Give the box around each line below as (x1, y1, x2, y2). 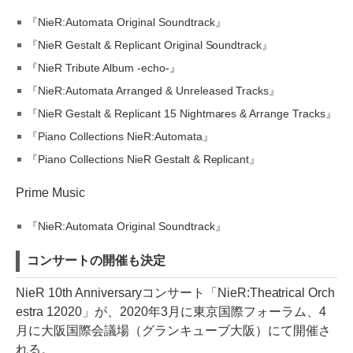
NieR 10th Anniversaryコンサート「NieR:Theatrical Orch (16, 286, 336, 299)
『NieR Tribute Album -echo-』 (27, 61, 180, 74)
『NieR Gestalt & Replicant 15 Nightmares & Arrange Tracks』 (27, 107, 337, 120)
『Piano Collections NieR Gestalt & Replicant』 (27, 153, 261, 165)
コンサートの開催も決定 (27, 254, 165, 267)
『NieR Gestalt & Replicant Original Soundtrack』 (27, 39, 273, 51)
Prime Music (16, 186, 85, 199)
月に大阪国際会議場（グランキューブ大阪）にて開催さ (16, 324, 331, 337)
